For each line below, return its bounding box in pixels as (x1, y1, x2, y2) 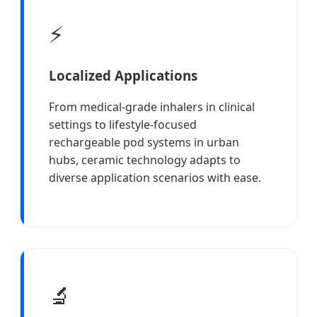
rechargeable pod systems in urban (49, 134, 239, 151)
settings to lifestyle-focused (49, 117, 197, 133)
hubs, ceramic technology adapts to (49, 152, 241, 168)
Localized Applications (49, 66, 197, 84)
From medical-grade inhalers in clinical (49, 99, 255, 115)
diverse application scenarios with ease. (49, 170, 261, 186)
